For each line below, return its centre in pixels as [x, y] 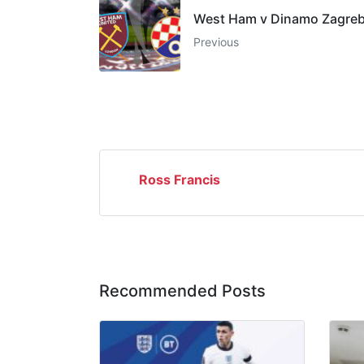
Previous [216, 41]
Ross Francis [180, 179]
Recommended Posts [182, 290]
